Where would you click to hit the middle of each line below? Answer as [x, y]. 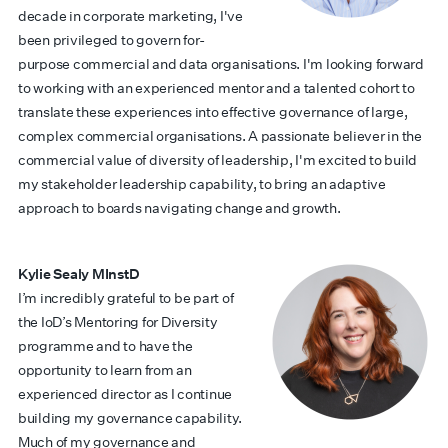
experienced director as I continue [125, 394]
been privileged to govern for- [112, 40]
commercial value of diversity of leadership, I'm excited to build [218, 160]
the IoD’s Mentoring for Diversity [118, 322]
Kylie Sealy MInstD [79, 274]
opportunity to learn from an [105, 370]
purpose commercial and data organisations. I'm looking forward [221, 64]
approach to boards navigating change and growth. [179, 208]
